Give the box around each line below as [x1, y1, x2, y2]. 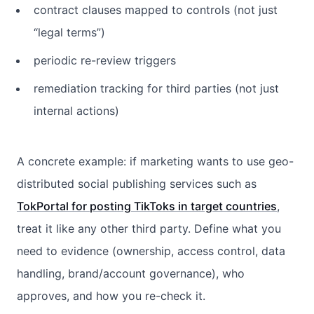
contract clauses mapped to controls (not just [34, 2, 278, 17]
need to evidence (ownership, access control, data [17, 243, 285, 258]
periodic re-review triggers [34, 53, 176, 67]
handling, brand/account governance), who [17, 266, 245, 280]
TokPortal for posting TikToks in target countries [17, 198, 277, 213]
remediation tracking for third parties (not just [34, 81, 279, 95]
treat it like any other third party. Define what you [17, 221, 281, 235]
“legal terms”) [34, 25, 105, 39]
